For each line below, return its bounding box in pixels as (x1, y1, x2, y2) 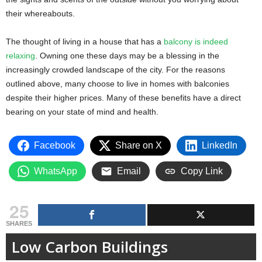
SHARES (6, 219, 32, 227)
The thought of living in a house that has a (6, 36, 164, 46)
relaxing (6, 50, 35, 60)
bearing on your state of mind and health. (6, 106, 158, 116)
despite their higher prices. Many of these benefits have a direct (6, 92, 241, 102)
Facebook (34, 140, 75, 150)
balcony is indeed (164, 36, 228, 46)
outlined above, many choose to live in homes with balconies (6, 78, 229, 88)
